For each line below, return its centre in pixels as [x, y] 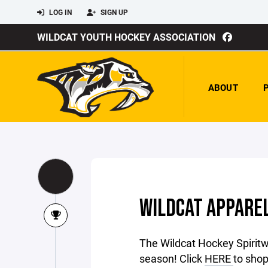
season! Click [172, 258]
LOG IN [60, 12]
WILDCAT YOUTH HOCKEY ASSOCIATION [126, 37]
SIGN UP [113, 12]
